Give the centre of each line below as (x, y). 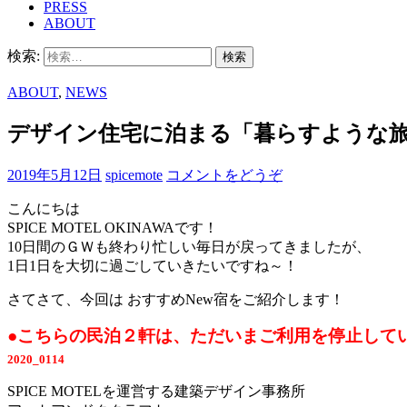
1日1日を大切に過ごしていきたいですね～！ (153, 265)
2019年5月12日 (55, 174)
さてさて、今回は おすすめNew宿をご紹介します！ (176, 299)
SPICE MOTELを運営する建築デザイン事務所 (156, 391)
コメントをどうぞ (224, 174)
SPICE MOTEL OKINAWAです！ (113, 227)
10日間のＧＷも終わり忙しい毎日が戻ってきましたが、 (189, 246)
